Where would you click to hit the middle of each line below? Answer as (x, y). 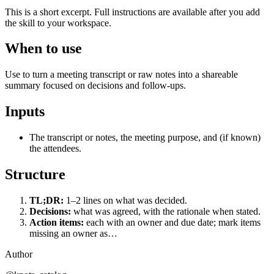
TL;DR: (46, 200)
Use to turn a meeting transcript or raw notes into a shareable (121, 75)
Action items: (57, 222)
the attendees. (55, 149)
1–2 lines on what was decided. (125, 200)
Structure (35, 175)
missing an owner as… (73, 233)
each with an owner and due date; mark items (172, 222)
